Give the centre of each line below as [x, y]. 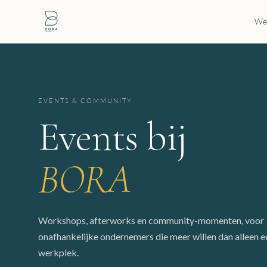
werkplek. [58, 252]
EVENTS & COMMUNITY [85, 101]
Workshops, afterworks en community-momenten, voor [151, 220]
